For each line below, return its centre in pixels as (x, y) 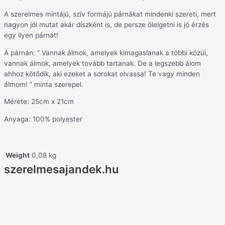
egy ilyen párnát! (31, 35)
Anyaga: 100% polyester (43, 119)
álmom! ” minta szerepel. (44, 84)
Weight (18, 155)
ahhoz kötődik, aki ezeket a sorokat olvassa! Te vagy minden (102, 74)
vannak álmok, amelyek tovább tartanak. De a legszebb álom (102, 63)
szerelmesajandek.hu (62, 169)
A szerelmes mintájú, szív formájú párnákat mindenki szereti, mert (110, 14)
